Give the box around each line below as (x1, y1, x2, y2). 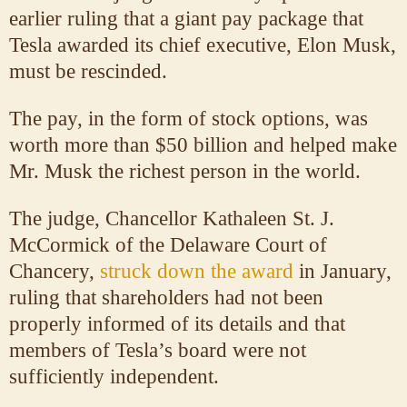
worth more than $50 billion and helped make (9, 133, 397, 156)
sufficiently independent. (9, 364, 219, 388)
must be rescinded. (9, 59, 167, 83)
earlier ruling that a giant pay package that (9, 6, 363, 30)
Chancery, (9, 259, 94, 283)
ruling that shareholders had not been (9, 285, 323, 309)
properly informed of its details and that (9, 312, 345, 335)
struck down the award (100, 259, 293, 283)
